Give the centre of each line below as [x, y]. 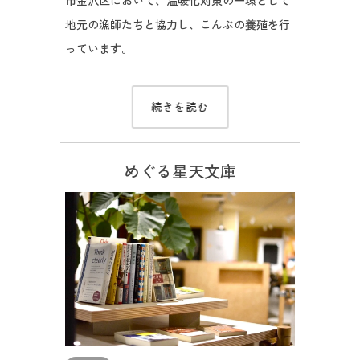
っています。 [98, 49]
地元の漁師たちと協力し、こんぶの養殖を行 [177, 25]
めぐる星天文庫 [180, 172]
